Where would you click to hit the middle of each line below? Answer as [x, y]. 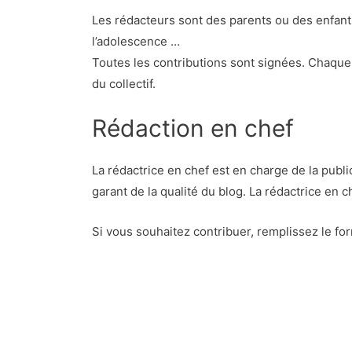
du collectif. [124, 83]
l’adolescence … [136, 41]
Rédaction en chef [193, 128]
